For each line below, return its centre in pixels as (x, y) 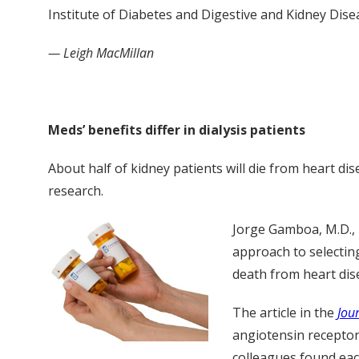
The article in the (285, 312)
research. (76, 190)
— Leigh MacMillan (101, 52)
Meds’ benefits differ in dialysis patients (177, 129)
